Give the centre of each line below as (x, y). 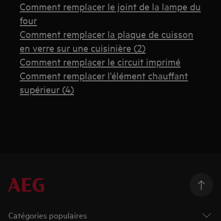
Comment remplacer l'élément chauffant (104, 75)
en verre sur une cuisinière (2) (83, 48)
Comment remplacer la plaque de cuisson (107, 34)
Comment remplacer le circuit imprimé (100, 62)
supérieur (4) (47, 89)
